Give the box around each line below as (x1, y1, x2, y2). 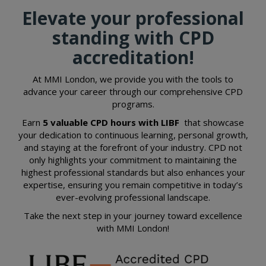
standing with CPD (52, 26, 214, 50)
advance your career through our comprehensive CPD (23, 85, 243, 98)
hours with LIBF (110, 116, 182, 129)
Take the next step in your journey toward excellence (24, 210, 242, 222)
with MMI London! (97, 222, 169, 235)
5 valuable (43, 116, 88, 129)
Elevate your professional (22, 6, 244, 31)
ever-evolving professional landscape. (56, 191, 210, 204)
